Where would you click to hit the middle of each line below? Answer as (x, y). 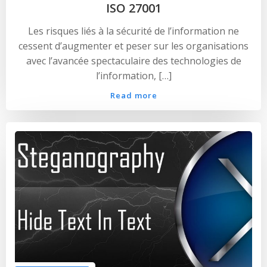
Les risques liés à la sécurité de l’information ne (133, 31)
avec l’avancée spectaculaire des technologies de (133, 60)
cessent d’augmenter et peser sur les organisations (133, 46)
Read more (133, 95)
